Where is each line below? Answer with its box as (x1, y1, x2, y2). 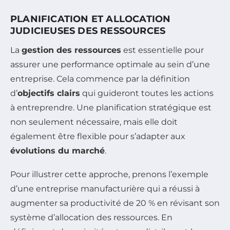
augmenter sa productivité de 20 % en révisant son (10, 198, 220, 208)
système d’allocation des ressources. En (10, 212, 172, 222)
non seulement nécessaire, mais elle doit (10, 117, 178, 127)
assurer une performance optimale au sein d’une (10, 59, 210, 69)
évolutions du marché (10, 145, 105, 156)
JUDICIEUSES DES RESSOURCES (10, 25, 166, 36)
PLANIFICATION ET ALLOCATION (10, 13, 171, 25)
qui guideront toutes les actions (80, 88, 214, 98)
